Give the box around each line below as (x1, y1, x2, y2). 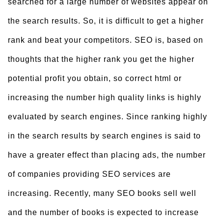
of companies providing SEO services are (8, 170, 171, 178)
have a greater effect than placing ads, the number (8, 151, 206, 159)
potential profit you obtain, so (8, 74, 123, 82)
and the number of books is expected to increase (8, 208, 199, 217)
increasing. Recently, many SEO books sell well (8, 189, 196, 197)
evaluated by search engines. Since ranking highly (8, 112, 207, 121)
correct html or (125, 74, 182, 82)
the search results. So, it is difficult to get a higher (8, 17, 204, 25)
